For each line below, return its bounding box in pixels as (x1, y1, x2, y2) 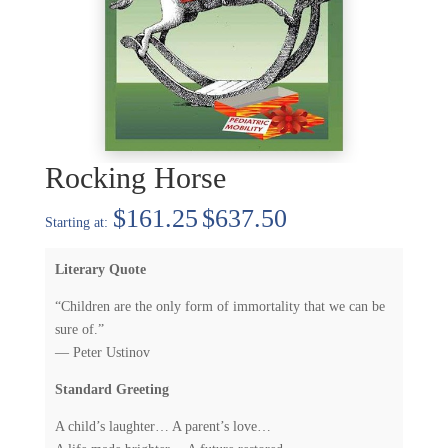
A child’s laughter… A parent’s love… (54, 418, 271, 434)
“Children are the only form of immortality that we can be (54, 298, 385, 314)
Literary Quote (54, 261, 146, 277)
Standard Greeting (54, 381, 169, 397)
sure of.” (54, 321, 104, 337)
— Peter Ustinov (54, 344, 150, 360)
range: (285, 225, 352, 255)
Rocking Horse (44, 160, 226, 194)
